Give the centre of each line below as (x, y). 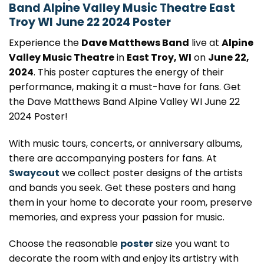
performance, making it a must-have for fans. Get (125, 87)
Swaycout (34, 173)
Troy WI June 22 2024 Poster (90, 22)
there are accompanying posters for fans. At (113, 158)
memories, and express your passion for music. (117, 217)
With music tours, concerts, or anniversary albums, (126, 143)
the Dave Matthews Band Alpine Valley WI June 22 (124, 101)
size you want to (192, 244)
